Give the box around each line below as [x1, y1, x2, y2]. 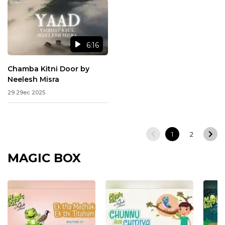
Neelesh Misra [8, 75, 59, 84]
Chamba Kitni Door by [8, 64, 89, 74]
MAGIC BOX [8, 151, 81, 166]
